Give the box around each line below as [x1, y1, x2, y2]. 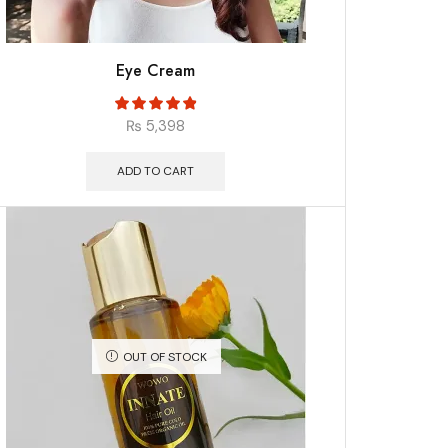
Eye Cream [116, 58, 196, 82]
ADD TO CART [117, 163, 195, 180]
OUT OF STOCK [122, 349, 207, 366]
